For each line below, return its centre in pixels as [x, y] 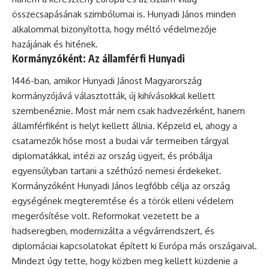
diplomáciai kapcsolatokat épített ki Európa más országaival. [134, 246]
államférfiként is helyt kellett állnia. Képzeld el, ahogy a [125, 126]
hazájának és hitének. [55, 44]
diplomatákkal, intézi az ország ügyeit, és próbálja [112, 156]
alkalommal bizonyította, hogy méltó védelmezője [114, 29]
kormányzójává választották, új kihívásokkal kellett [113, 96]
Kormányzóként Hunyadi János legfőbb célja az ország [121, 186]
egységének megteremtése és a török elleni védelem [123, 201]
